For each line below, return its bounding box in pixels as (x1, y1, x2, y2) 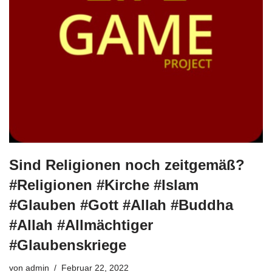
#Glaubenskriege (9, 237, 126, 253)
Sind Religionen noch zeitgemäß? (9, 157, 245, 173)
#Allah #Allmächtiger (9, 217, 153, 233)
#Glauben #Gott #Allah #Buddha (9, 197, 233, 213)
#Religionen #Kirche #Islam (9, 177, 199, 193)
